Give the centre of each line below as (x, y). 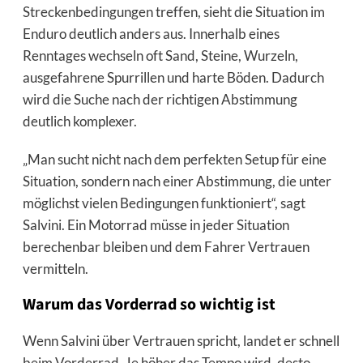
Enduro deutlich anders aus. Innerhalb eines (151, 33)
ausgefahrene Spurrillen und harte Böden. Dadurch (173, 77)
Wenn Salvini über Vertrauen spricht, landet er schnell (181, 340)
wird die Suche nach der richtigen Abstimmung (160, 99)
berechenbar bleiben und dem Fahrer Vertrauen (166, 246)
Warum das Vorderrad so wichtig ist (149, 304)
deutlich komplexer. (79, 121)
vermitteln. (55, 268)
